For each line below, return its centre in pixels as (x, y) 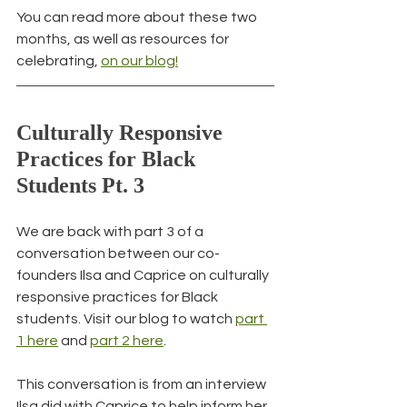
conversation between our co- (118, 254)
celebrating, (59, 61)
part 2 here (127, 341)
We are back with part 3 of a (111, 232)
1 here (37, 341)
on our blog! (139, 61)
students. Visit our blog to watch (126, 319)
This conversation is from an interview (143, 385)
